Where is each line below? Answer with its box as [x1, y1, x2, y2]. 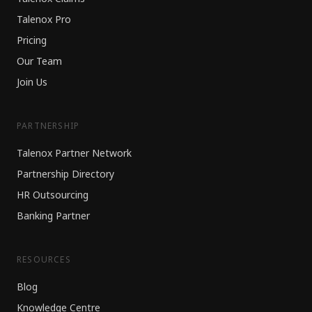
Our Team [17, 54, 62, 69]
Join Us [17, 75, 47, 90]
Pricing [17, 33, 47, 48]
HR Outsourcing [17, 188, 88, 203]
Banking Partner [17, 209, 90, 224]
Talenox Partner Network [17, 146, 132, 161]
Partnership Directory [17, 167, 114, 182]
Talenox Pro [17, 13, 71, 27]
